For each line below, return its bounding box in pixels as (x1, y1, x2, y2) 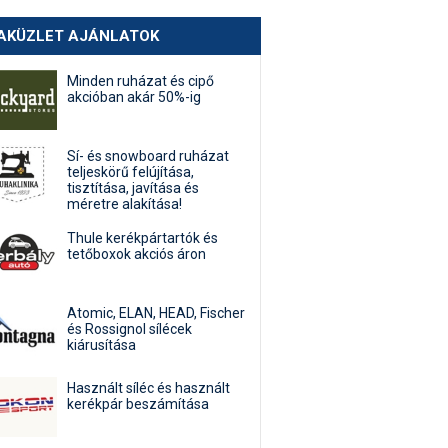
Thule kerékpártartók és (67, 230, 218, 246)
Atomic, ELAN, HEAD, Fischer (67, 305, 245, 321)
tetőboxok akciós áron (67, 246, 206, 262)
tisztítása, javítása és (67, 180, 199, 196)
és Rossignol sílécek (67, 321, 192, 337)
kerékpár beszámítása (67, 396, 209, 412)
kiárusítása (67, 337, 136, 353)
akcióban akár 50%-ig (67, 89, 201, 105)
